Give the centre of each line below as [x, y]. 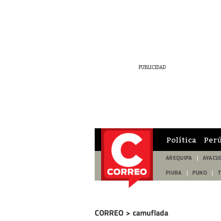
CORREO [109, 213]
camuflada [150, 213]
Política [181, 139]
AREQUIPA [179, 158]
